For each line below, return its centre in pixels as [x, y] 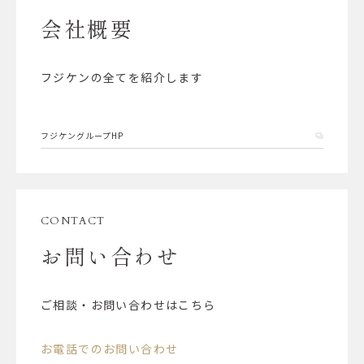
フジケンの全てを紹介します [122, 77]
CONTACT [73, 221]
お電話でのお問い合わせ [110, 348]
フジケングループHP [82, 135]
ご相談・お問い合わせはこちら [128, 304]
